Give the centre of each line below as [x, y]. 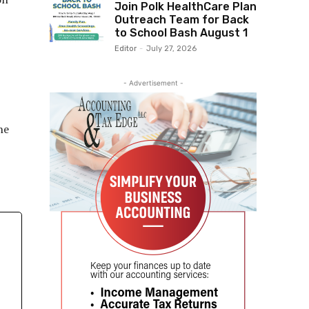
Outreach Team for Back [182, 20]
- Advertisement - [153, 83]
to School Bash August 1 [181, 33]
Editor [126, 49]
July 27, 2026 [171, 49]
